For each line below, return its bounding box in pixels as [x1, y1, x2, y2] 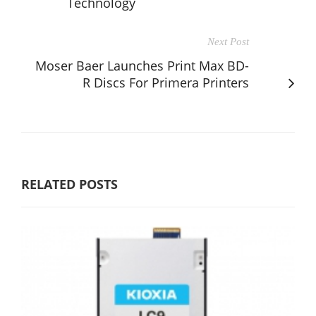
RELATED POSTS [21, 175, 118, 193]
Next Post [207, 35, 249, 47]
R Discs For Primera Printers [83, 73, 249, 91]
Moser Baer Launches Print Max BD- [35, 56, 249, 74]
